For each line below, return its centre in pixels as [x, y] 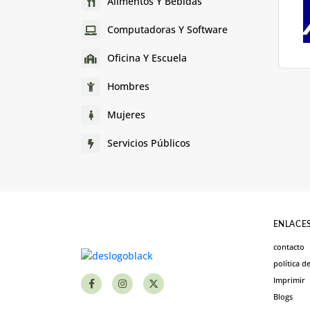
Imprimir [289, 280]
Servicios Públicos [149, 143]
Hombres [128, 86]
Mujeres [126, 115]
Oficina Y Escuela [147, 58]
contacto [289, 246]
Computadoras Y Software [167, 30]
